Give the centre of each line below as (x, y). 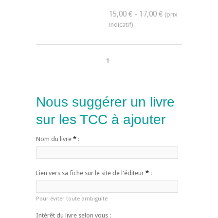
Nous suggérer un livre (105, 102)
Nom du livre (54, 139)
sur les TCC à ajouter (101, 119)
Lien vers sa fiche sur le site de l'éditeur (91, 173)
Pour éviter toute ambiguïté (72, 198)
